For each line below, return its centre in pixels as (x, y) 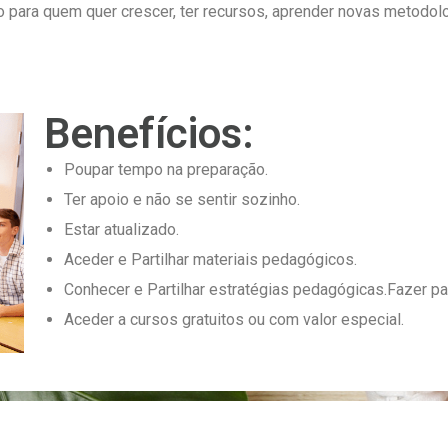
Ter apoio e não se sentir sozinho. (181, 199)
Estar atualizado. (121, 229)
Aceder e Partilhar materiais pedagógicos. (210, 259)
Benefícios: (148, 133)
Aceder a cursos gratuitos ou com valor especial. (233, 319)
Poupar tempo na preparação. (165, 169)
